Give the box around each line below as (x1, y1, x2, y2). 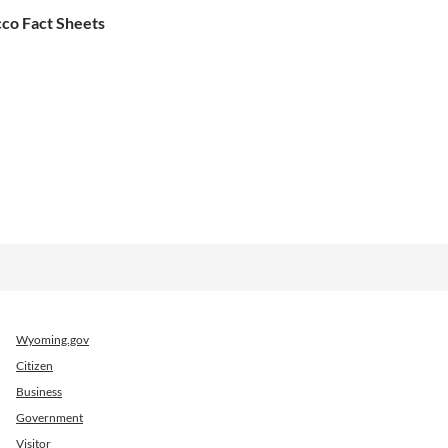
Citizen (16, 358, 53, 374)
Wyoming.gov (16, 332, 89, 348)
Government (16, 410, 83, 426)
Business (16, 384, 62, 400)
